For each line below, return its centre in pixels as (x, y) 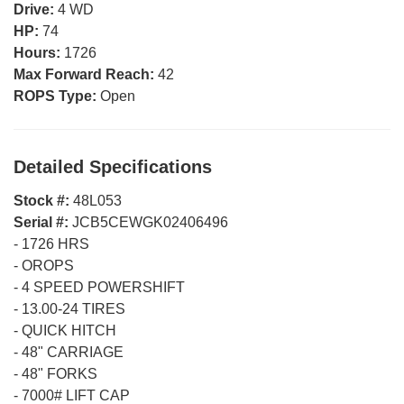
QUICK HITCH (69, 330)
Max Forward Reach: (86, 74)
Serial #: (43, 222)
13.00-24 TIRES (73, 308)
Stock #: (43, 200)
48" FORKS (60, 373)
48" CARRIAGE (73, 352)
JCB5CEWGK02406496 (150, 222)
